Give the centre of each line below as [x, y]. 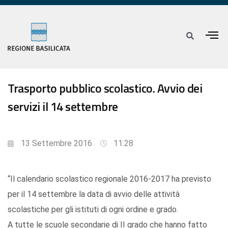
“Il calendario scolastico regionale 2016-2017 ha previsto [109, 179]
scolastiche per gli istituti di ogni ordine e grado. [93, 210]
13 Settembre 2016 [56, 144]
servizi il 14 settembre [63, 107]
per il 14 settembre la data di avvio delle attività [94, 194]
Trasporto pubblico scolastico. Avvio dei [105, 88]
